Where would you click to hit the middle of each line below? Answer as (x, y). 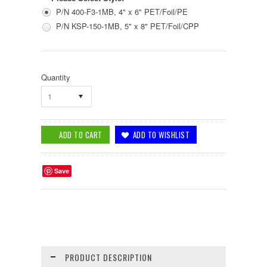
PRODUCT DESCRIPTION (108, 257)
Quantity (56, 77)
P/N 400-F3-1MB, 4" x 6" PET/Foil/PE (122, 11)
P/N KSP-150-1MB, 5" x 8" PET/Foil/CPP (128, 26)
